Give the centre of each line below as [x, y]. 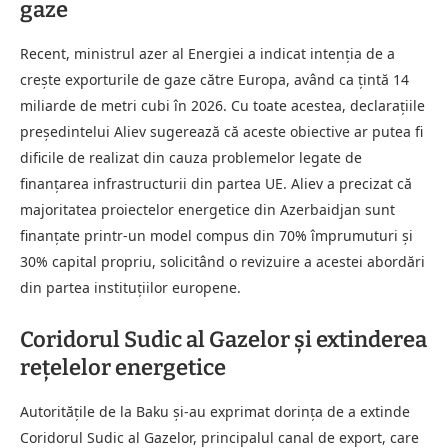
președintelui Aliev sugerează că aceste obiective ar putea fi [221, 131]
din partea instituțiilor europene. [130, 287]
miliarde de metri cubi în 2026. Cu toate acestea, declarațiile [222, 105]
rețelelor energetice [123, 367]
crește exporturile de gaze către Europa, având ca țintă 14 [214, 79]
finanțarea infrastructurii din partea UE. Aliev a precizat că [216, 183]
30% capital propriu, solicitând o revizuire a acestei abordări [222, 261]
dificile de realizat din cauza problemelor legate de [191, 157]
